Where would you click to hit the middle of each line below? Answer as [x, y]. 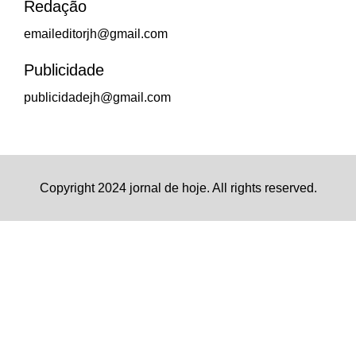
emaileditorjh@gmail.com [96, 34]
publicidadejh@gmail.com [97, 98]
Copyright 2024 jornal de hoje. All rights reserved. [178, 188]
